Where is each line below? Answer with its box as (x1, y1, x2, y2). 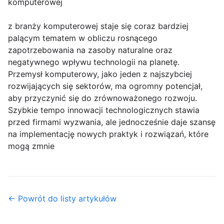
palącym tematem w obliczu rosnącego (8, 32, 157, 43)
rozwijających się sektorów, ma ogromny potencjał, (8, 80, 202, 91)
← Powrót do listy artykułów (8, 193, 116, 203)
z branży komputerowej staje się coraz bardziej (8, 20, 188, 31)
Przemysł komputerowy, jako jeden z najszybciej (8, 68, 192, 79)
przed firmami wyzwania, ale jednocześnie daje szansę (8, 116, 215, 127)
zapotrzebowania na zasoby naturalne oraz (8, 44, 172, 55)
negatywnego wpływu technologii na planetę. (8, 56, 179, 67)
